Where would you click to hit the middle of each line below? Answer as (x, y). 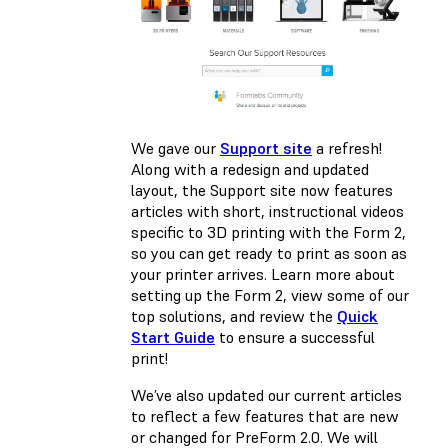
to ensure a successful (295, 337)
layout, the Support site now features (262, 190)
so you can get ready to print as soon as (269, 253)
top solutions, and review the (234, 316)
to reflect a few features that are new (265, 416)
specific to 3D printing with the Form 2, (268, 232)
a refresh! (347, 148)
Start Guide (173, 337)
